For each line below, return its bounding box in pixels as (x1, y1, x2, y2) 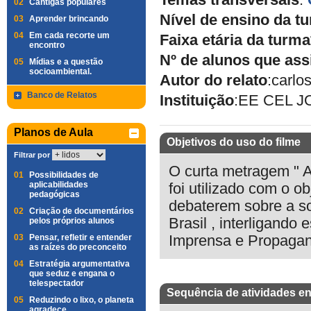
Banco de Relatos (27, 90, 97, 100)
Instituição (160, 92, 234, 109)
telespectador (29, 278, 84, 288)
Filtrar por (14, 151, 50, 159)
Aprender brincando (29, 14, 108, 24)
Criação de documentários (29, 206, 134, 216)
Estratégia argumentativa (29, 259, 130, 269)
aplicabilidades (29, 180, 88, 190)
